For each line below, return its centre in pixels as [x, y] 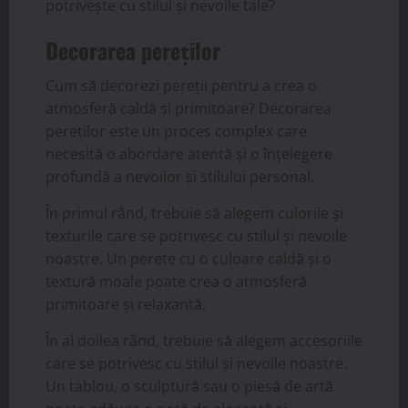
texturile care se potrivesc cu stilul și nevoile [196, 236]
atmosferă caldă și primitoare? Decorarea [189, 109]
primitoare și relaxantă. [126, 305]
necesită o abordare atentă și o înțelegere [189, 154]
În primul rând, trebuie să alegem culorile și [194, 214]
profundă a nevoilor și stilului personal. [180, 177]
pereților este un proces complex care [176, 132]
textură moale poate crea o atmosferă [176, 282]
